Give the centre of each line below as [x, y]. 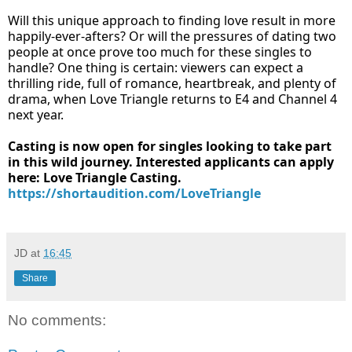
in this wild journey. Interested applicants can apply [171, 162]
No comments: [57, 321]
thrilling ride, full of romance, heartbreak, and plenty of [172, 84]
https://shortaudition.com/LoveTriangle [134, 194]
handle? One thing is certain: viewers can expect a [156, 68]
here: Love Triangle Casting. [95, 178]
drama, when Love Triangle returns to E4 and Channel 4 [172, 99]
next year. [36, 115]
